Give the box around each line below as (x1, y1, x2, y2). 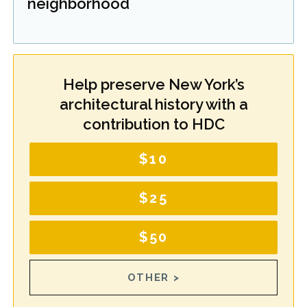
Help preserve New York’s (62, 75, 245, 93)
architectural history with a (59, 95, 248, 113)
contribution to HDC (82, 115, 225, 133)
